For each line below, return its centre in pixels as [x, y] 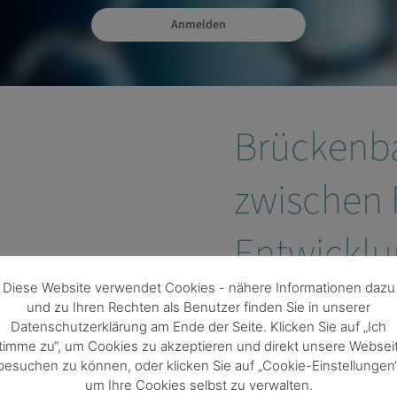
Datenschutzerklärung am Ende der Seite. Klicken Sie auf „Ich [198, 326]
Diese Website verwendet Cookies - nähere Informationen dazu [198, 287]
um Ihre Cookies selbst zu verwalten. [198, 385]
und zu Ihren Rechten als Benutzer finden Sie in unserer [198, 307]
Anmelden [198, 24]
